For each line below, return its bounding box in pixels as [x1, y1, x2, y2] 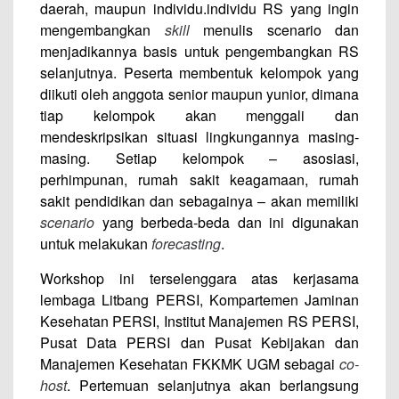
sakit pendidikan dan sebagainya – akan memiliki [40, 191, 359, 211]
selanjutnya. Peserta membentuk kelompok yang [40, 62, 359, 83]
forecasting [151, 233, 221, 254]
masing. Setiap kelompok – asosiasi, [40, 148, 359, 168]
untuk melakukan [40, 233, 151, 254]
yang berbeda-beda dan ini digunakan [94, 212, 359, 232]
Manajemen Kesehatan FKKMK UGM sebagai [40, 354, 339, 374]
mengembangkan [40, 20, 165, 40]
